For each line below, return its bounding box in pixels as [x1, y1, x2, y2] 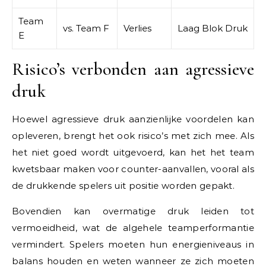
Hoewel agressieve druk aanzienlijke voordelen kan [12, 113, 254, 125]
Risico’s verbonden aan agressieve [12, 58, 254, 80]
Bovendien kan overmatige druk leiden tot [12, 205, 254, 217]
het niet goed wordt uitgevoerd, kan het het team [12, 146, 254, 158]
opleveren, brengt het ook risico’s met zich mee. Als [12, 129, 254, 141]
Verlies [123, 22, 151, 34]
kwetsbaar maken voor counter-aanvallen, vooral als [12, 163, 254, 175]
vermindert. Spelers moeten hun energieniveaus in [12, 238, 254, 250]
